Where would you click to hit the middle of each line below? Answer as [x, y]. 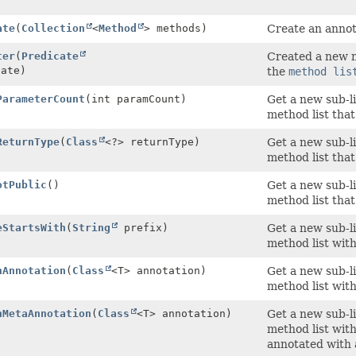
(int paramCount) [136, 99]
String [91, 227]
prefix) [143, 227]
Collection [53, 28]
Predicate [50, 56]
